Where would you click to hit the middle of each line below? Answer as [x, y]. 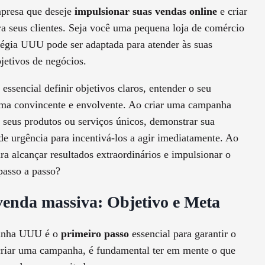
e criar [232, 12]
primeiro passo [95, 234]
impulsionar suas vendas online [144, 12]
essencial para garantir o [182, 234]
